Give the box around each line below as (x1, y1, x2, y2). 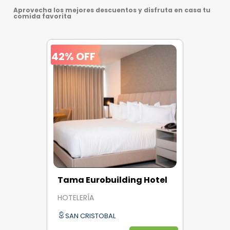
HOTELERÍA (57, 193, 94, 203)
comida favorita (13, 11, 71, 21)
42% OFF (51, 49, 95, 64)
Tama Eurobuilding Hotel (57, 174, 167, 186)
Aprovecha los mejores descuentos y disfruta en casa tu (13, 5, 210, 14)
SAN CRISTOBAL (65, 210, 116, 221)
